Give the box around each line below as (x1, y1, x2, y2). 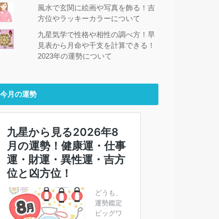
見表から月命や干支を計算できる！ (38, 42, 155, 50)
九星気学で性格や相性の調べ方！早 (38, 31, 155, 39)
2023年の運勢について (38, 52, 112, 61)
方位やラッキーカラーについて (38, 14, 141, 22)
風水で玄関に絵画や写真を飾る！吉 (38, 3, 155, 12)
